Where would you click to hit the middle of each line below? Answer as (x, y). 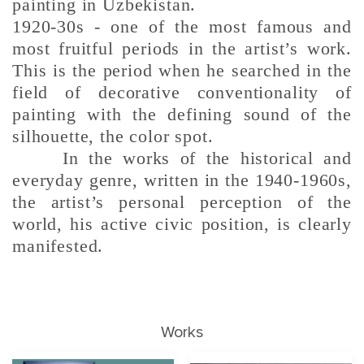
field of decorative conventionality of (182, 93)
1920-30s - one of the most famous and (182, 27)
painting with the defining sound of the (182, 115)
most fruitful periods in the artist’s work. (182, 49)
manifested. (58, 246)
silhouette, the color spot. (113, 136)
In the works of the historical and (182, 158)
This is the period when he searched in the (182, 71)
